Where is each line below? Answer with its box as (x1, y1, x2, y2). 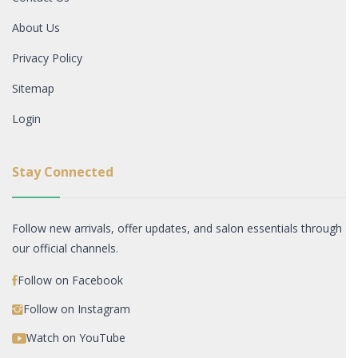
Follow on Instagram (23, 301, 130, 317)
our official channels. (12, 241, 118, 257)
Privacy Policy (12, 50, 82, 66)
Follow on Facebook (18, 272, 123, 288)
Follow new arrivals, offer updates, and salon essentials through (12, 221, 342, 237)
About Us (12, 20, 60, 36)
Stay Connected (12, 163, 113, 181)
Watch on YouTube (26, 330, 125, 346)
